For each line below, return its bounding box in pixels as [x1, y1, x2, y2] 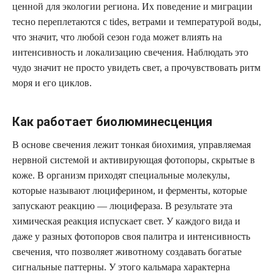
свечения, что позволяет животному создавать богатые [12, 246, 242, 257]
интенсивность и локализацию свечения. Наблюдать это [12, 47, 248, 57]
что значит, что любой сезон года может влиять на [12, 32, 222, 42]
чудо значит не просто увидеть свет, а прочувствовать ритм [12, 62, 261, 73]
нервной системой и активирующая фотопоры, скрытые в [12, 155, 255, 165]
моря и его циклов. [12, 78, 92, 88]
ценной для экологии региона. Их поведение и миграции [12, 1, 253, 12]
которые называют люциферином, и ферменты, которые [12, 185, 247, 196]
